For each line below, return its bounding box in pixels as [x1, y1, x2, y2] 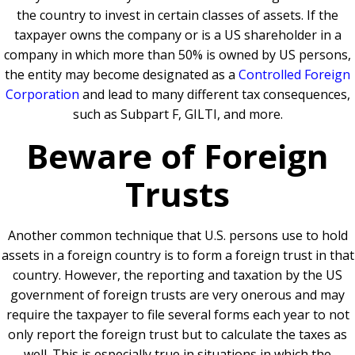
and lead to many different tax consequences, [78, 86, 350, 104]
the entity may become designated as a [5, 66, 239, 84]
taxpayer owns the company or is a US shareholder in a [13, 26, 342, 44]
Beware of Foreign [26, 133, 329, 179]
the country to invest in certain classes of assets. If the [17, 6, 338, 25]
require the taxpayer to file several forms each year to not [6, 306, 349, 324]
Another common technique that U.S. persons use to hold [7, 227, 348, 245]
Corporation [5, 86, 79, 104]
